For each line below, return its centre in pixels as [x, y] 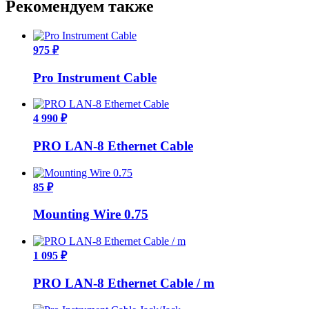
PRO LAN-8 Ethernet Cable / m [124, 283]
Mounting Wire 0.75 [91, 215]
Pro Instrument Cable [95, 77]
